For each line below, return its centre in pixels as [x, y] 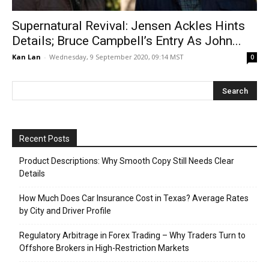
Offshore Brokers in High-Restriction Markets [104, 248]
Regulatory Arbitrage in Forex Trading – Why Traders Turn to [132, 236]
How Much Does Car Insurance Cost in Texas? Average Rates [134, 198]
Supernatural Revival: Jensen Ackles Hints [128, 26]
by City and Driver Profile [65, 211]
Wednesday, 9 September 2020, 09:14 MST [116, 57]
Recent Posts [44, 139]
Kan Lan [26, 57]
